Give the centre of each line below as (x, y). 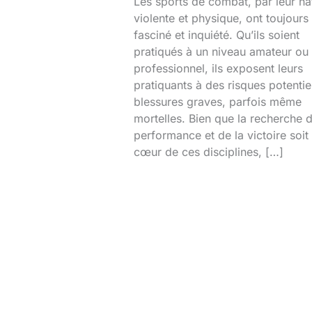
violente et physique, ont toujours (221, 18)
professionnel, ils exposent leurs (218, 69)
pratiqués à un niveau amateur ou (221, 52)
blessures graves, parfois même (218, 102)
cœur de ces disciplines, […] (209, 152)
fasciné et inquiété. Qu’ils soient (217, 35)
